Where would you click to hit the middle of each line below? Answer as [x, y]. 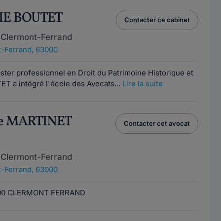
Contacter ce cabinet [157, 20]
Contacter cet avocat [157, 123]
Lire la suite [142, 84]
